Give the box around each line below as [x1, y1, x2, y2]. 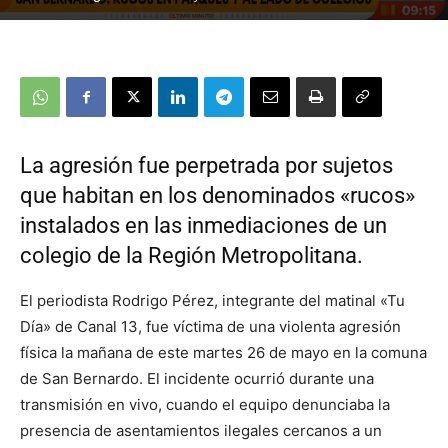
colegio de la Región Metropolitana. [20, 243, 363, 269]
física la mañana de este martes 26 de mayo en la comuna [20, 343, 427, 363]
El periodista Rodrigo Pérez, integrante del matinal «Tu [20, 291, 405, 311]
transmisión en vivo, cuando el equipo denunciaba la [20, 395, 390, 415]
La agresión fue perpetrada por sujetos [20, 153, 393, 179]
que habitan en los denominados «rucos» [20, 183, 415, 209]
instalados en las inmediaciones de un [20, 213, 387, 239]
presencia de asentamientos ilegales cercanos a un [20, 421, 382, 441]
